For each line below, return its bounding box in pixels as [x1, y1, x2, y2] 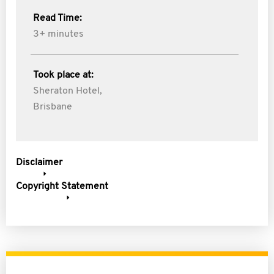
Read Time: [33, 13, 82, 23]
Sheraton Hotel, [33, 86, 102, 96]
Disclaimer [16, 158, 62, 168]
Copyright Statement [16, 182, 108, 191]
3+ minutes [33, 29, 84, 39]
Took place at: [33, 70, 94, 80]
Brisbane [33, 102, 72, 112]
